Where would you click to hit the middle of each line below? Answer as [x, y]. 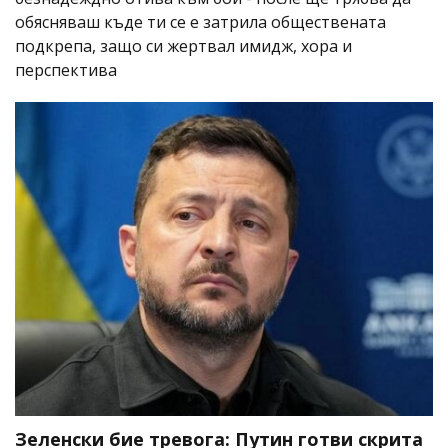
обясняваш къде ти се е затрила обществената [200, 22]
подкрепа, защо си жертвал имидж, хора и [183, 46]
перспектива [66, 70]
